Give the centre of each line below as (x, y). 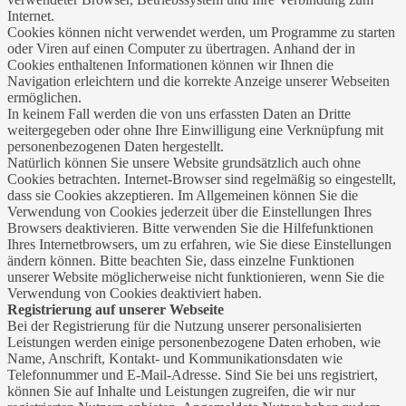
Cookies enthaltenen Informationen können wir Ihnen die (170, 64)
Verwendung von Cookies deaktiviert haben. (135, 293)
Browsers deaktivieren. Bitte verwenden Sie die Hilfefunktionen (190, 227)
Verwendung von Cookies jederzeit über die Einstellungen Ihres (189, 211)
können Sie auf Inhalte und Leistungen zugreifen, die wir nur (181, 391)
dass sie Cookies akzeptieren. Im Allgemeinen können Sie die (183, 195)
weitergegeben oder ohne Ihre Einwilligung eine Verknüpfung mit (195, 130)
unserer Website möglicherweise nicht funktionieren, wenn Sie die (196, 276)
